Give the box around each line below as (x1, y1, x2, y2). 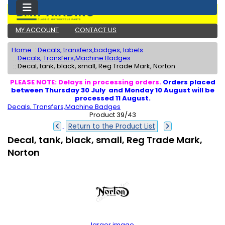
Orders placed (162, 77, 215, 87)
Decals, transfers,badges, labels (38, 45, 143, 55)
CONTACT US (75, 25, 117, 35)
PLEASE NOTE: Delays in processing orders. (10, 77, 163, 87)
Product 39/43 (89, 110, 136, 120)
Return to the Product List (68, 122, 155, 132)
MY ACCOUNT (16, 25, 59, 35)
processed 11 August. (74, 93, 151, 103)
